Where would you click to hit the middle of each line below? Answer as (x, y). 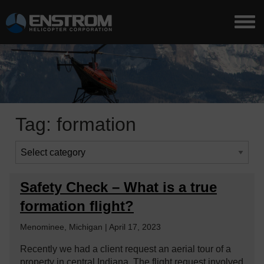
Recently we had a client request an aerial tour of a (126, 249)
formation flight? (77, 206)
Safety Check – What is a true (118, 187)
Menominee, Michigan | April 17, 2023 (90, 227)
